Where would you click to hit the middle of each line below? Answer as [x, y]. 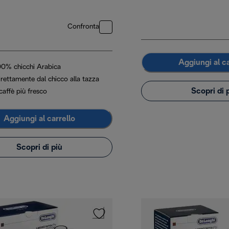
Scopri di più [39, 147]
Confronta [83, 27]
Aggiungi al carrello [39, 119]
